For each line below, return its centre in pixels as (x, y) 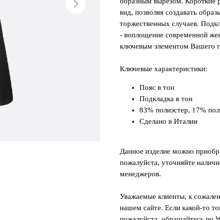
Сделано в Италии (168, 122)
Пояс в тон (157, 88)
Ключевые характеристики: (164, 69)
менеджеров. (140, 174)
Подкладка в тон (166, 99)
